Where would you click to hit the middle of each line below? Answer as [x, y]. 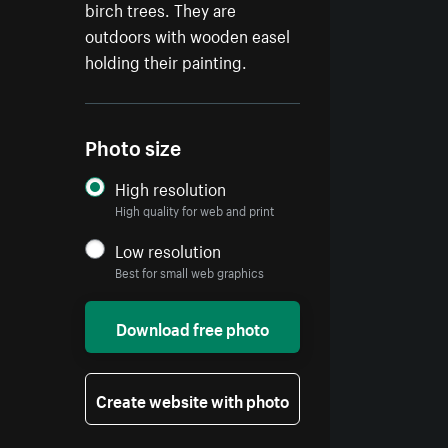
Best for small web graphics [190, 272]
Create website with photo [193, 399]
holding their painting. [166, 60]
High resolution [171, 187]
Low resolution [168, 249]
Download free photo [193, 327]
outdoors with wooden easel [188, 34]
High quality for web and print [195, 210]
